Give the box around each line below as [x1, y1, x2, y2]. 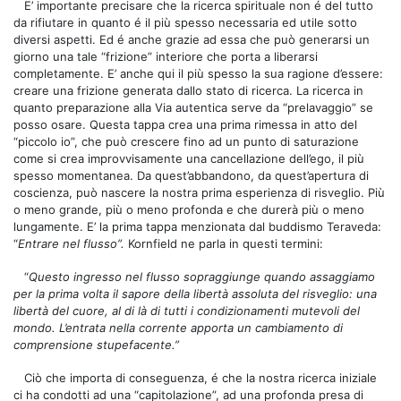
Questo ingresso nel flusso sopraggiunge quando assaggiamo [29, 269, 375, 284]
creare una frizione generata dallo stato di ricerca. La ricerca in [13, 82, 363, 98]
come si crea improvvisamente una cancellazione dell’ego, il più [13, 150, 364, 166]
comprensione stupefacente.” [13, 337, 179, 352]
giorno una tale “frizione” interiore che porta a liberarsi [13, 48, 318, 64]
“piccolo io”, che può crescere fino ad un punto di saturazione [13, 133, 359, 149]
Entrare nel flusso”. [18, 235, 128, 251]
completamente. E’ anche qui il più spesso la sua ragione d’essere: [13, 65, 383, 81]
